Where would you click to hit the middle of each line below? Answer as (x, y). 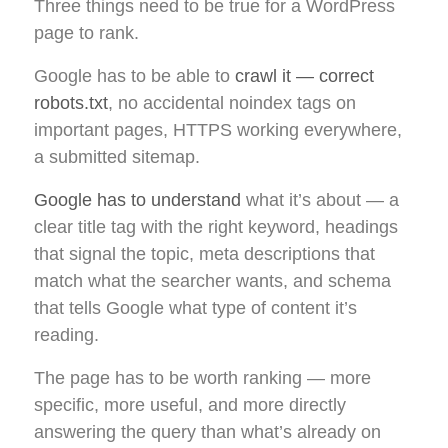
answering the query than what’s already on (207, 432)
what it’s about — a (320, 200)
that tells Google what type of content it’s (195, 308)
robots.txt (71, 103)
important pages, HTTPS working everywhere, (218, 130)
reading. (66, 335)
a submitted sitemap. (117, 157)
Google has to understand (137, 200)
